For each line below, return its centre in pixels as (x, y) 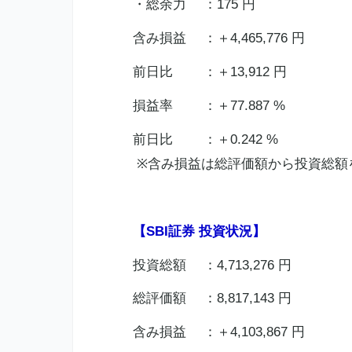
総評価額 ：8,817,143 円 (212, 299)
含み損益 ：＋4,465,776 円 (218, 38)
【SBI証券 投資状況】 (199, 231)
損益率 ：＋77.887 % (209, 105)
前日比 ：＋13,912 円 (209, 72)
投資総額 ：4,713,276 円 (212, 265)
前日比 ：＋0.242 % (205, 139)
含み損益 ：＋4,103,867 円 (218, 332)
